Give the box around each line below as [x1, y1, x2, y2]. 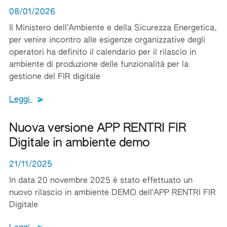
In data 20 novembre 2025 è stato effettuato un [9, 177, 193, 185]
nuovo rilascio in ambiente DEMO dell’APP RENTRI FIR [9, 189, 216, 197]
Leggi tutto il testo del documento [43, 95, 173, 103]
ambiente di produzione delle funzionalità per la [9, 61, 188, 69]
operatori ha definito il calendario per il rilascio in [9, 49, 196, 57]
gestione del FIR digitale [9, 73, 100, 81]
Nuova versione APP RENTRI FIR [9, 122, 186, 134]
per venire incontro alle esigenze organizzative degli [9, 36, 205, 45]
